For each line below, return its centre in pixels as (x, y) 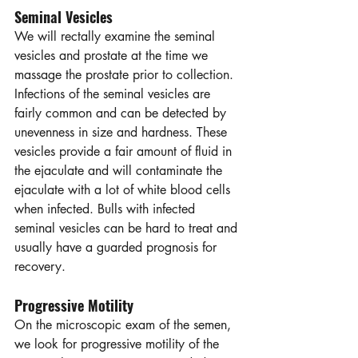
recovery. (40, 266)
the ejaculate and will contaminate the (120, 170)
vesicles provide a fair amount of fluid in (125, 151)
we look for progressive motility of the (119, 344)
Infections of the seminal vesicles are (114, 93)
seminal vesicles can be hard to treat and (128, 228)
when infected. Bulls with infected (107, 209)
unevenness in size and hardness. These (123, 132)
